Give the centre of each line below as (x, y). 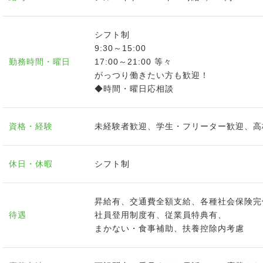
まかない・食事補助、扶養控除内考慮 (169, 228)
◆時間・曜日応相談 (134, 89)
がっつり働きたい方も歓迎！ (152, 75)
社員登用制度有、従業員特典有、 (161, 215)
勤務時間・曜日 (40, 62)
